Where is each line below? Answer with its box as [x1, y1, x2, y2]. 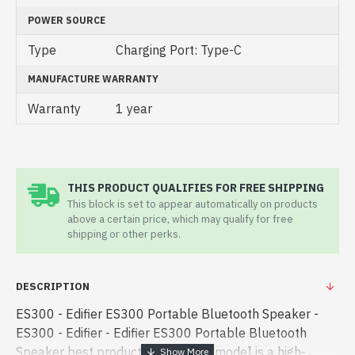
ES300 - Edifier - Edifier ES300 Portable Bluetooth [16, 325, 307, 341]
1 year [116, 101, 152, 116]
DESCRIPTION [16, 280, 90, 293]
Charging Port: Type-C [116, 42, 242, 58]
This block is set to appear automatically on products [67, 197, 318, 211]
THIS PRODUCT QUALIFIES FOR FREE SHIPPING [67, 181, 324, 195]
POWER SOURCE [28, 14, 105, 26]
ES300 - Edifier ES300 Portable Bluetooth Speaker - [16, 306, 319, 322]
